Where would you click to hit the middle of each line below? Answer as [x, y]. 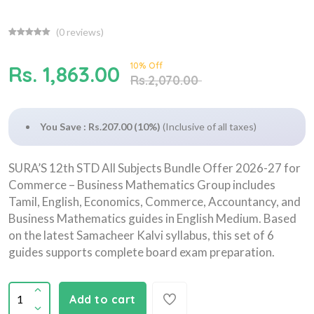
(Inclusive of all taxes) [210, 126]
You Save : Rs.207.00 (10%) [100, 126]
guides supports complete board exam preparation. [142, 252]
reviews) [84, 32]
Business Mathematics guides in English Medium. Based [152, 218]
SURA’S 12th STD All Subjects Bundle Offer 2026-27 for [155, 168]
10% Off [146, 65]
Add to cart [103, 299]
